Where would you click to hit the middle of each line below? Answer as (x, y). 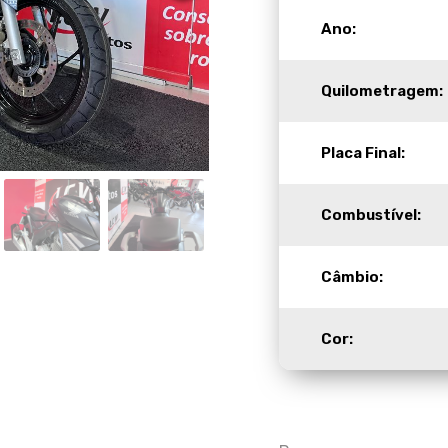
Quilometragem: (382, 91)
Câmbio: (352, 277)
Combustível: (371, 215)
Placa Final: (363, 153)
